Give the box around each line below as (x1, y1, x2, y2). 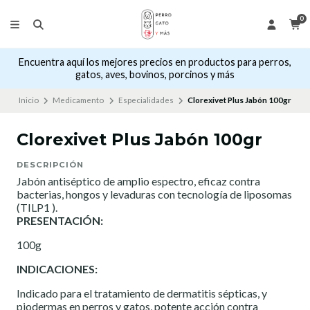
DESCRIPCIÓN (17, 160, 84, 170)
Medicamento (53, 95, 104, 105)
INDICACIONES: (17, 262, 98, 276)
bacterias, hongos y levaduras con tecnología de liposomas (17, 188, 292, 201)
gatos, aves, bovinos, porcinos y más (75, 69, 235, 81)
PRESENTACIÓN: (17, 214, 103, 228)
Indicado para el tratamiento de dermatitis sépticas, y (17, 286, 267, 300)
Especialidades (118, 95, 174, 105)
